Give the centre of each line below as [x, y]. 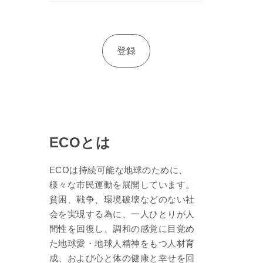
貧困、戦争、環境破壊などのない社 [122, 200]
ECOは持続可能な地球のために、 [118, 170]
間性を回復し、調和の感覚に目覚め [122, 229]
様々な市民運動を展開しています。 [122, 185]
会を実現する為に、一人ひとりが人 [122, 214]
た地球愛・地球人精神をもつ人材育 [122, 244]
